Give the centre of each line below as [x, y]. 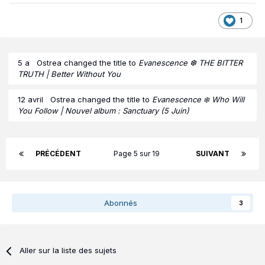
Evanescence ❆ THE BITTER [190, 63]
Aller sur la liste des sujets [68, 251]
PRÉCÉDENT [58, 154]
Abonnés [121, 203]
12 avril [30, 100]
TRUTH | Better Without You [69, 74]
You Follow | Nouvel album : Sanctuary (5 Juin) [104, 111]
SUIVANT [213, 154]
